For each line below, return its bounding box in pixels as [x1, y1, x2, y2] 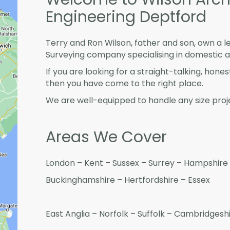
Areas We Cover [46, 126, 167, 148]
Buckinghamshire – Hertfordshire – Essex [46, 174, 210, 186]
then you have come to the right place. [46, 77, 203, 89]
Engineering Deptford [46, 6, 206, 28]
